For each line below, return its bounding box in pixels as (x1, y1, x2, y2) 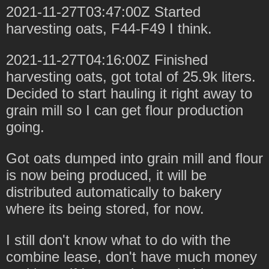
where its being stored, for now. (6, 200, 204, 217)
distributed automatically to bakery (6, 183, 222, 200)
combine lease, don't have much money (6, 248, 257, 265)
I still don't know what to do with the (6, 231, 231, 248)
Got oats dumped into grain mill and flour (6, 150, 263, 166)
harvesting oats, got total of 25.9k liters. (6, 68, 256, 85)
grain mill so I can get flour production (6, 101, 243, 118)
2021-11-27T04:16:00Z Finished (6, 51, 208, 68)
